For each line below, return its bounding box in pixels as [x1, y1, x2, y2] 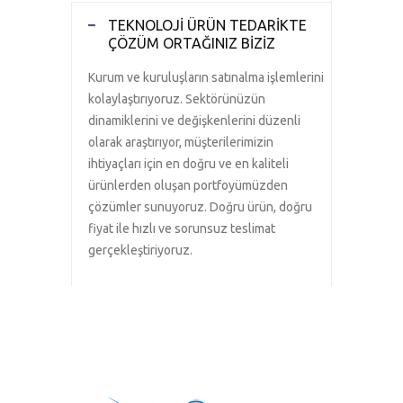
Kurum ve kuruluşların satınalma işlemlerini [88, 70, 324, 85]
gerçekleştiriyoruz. [88, 243, 193, 257]
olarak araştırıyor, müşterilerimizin [88, 135, 273, 149]
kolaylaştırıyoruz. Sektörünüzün [88, 92, 265, 106]
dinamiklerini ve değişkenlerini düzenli [88, 113, 300, 128]
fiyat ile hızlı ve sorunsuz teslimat [88, 221, 275, 236]
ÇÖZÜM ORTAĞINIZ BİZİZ [108, 35, 275, 51]
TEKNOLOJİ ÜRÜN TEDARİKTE [108, 17, 307, 33]
